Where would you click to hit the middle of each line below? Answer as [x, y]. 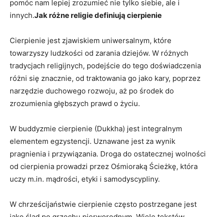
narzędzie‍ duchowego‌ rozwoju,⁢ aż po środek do [92, 91]
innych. [22, 15]
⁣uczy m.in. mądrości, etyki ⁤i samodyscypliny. [85, 179]
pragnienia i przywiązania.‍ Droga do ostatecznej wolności [108, 154]
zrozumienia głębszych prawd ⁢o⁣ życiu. [75, 103]
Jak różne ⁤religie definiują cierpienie [98, 15]
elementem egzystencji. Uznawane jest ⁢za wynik [93, 141]
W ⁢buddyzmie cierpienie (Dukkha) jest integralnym [96, 128]
